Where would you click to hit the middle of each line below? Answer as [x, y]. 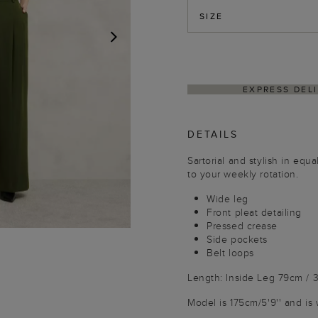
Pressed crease [242, 226]
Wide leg [227, 199]
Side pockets [237, 239]
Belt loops [230, 253]
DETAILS [213, 134]
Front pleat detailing [254, 212]
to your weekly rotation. [243, 174]
